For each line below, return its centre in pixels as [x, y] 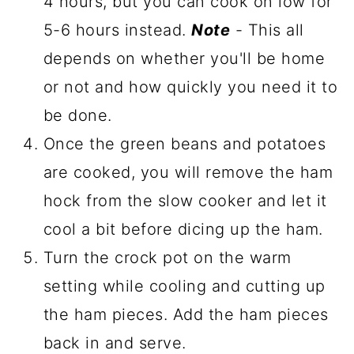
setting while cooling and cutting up [184, 286]
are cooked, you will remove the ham [188, 173]
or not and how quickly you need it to [190, 87]
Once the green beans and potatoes [185, 144]
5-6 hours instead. [117, 30]
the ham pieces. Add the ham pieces [186, 315]
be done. [77, 116]
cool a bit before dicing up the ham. [183, 230]
